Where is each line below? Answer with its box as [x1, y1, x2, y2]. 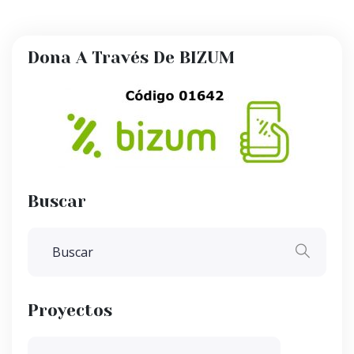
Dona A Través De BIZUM [28, 48, 235, 68]
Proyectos [28, 301, 112, 321]
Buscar [28, 192, 86, 212]
